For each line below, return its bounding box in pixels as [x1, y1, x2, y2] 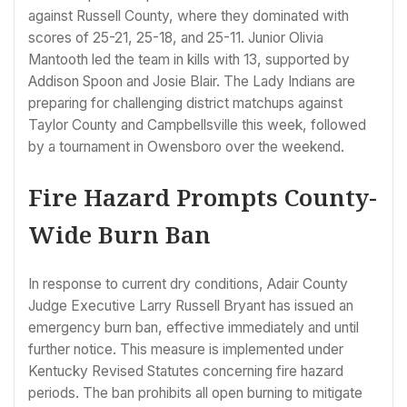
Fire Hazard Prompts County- [28, 181, 377, 214]
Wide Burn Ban [28, 218, 211, 252]
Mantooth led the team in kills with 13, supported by [28, 51, 350, 69]
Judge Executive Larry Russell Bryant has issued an [28, 297, 353, 315]
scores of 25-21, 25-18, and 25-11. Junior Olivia [28, 29, 323, 47]
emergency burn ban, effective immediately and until [28, 319, 359, 337]
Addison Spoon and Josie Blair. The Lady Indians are [28, 73, 355, 91]
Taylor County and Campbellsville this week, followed [28, 116, 366, 134]
